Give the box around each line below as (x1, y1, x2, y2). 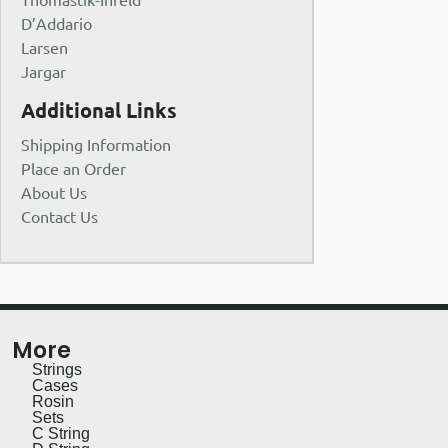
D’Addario (21, 13, 93, 34)
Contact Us (21, 205, 99, 226)
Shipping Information (21, 133, 172, 154)
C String (32, 424, 91, 442)
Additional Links (21, 96, 178, 123)
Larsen (21, 37, 69, 58)
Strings (32, 360, 83, 378)
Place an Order (21, 157, 127, 178)
